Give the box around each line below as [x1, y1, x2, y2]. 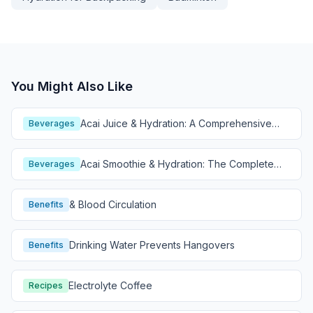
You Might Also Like [11, 79, 133, 94]
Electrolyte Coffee [68, 279, 152, 291]
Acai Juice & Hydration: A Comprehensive [80, 117, 272, 129]
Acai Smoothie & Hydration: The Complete [80, 158, 274, 170]
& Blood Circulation [69, 198, 156, 210]
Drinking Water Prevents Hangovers [69, 239, 235, 251]
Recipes [29, 280, 63, 291]
